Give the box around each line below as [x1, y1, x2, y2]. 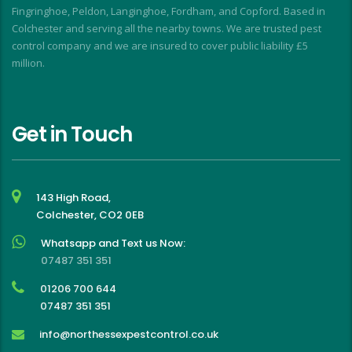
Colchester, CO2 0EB [36, 207, 144, 223]
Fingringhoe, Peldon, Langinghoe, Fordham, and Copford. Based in [12, 4, 325, 19]
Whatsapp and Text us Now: [41, 236, 185, 251]
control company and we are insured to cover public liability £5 [12, 38, 308, 53]
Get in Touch [12, 120, 132, 149]
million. [12, 56, 45, 71]
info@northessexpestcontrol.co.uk [39, 327, 218, 343]
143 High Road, [36, 190, 111, 206]
